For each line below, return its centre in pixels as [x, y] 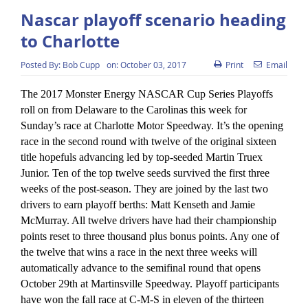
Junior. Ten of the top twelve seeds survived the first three [145, 173]
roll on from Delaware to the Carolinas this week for [133, 110]
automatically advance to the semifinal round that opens [140, 268]
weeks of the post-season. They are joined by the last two [144, 189]
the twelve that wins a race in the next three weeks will [139, 252]
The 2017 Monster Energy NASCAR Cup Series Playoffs [146, 94]
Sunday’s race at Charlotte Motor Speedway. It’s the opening [152, 126]
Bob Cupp [81, 65]
